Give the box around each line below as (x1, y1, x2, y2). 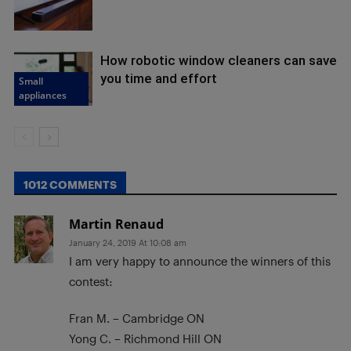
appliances (19, 88, 67, 102)
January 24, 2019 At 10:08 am (69, 237, 186, 248)
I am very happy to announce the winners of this (69, 254, 331, 269)
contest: (69, 274, 112, 289)
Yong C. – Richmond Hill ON (69, 331, 222, 346)
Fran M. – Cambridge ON (69, 311, 204, 326)
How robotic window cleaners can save (100, 52, 337, 69)
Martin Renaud (69, 215, 164, 233)
